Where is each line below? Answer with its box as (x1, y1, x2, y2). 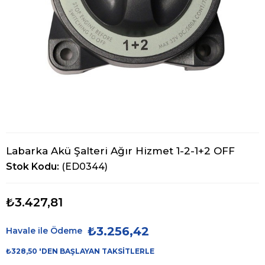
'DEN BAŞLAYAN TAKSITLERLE (39, 247, 154, 256)
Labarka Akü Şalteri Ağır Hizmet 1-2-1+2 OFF (6, 145, 235, 157)
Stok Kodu (6, 161, 57, 173)
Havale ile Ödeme (6, 225, 82, 237)
